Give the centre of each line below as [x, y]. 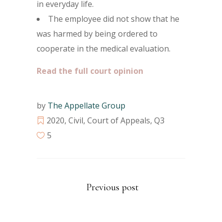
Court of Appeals [119, 120]
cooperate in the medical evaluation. [104, 49]
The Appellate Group [86, 106]
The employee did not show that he [114, 19]
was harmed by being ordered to [97, 34]
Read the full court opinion [90, 71]
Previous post [112, 188]
